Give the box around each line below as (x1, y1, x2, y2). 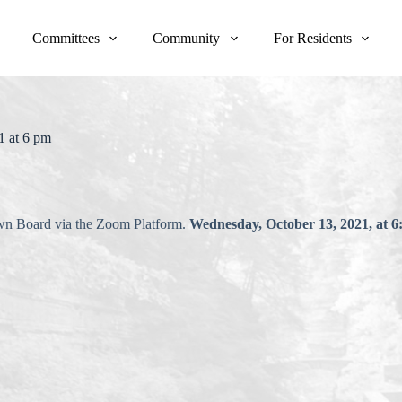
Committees (32, 30, 100, 46)
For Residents (273, 30, 352, 46)
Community (153, 30, 221, 46)
